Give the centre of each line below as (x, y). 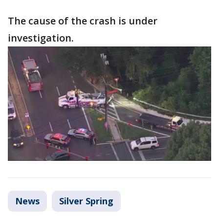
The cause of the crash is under (83, 21)
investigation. (41, 38)
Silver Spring (86, 201)
